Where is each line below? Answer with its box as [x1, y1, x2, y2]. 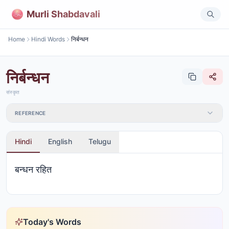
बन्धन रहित [15, 164, 52, 175]
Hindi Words [31, 35, 65, 43]
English [48, 137, 72, 146]
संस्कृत [6, 89, 19, 95]
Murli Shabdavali [27, 8, 100, 19]
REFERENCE [15, 110, 46, 116]
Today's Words [23, 217, 81, 227]
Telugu [88, 137, 111, 146]
